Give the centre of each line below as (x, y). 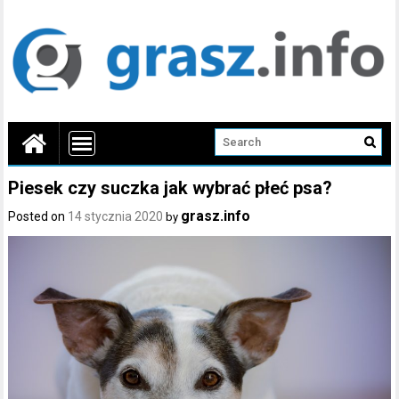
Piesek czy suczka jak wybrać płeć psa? (171, 187)
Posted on (38, 216)
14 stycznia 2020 (116, 216)
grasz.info (216, 216)
